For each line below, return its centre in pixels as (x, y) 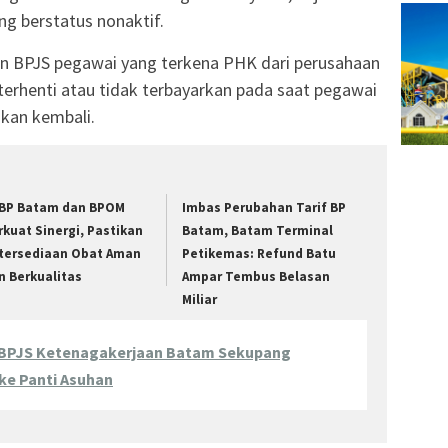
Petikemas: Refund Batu (259, 253)
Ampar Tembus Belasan (256, 276)
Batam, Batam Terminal (258, 230)
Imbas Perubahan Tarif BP (264, 207)
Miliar (200, 299)
